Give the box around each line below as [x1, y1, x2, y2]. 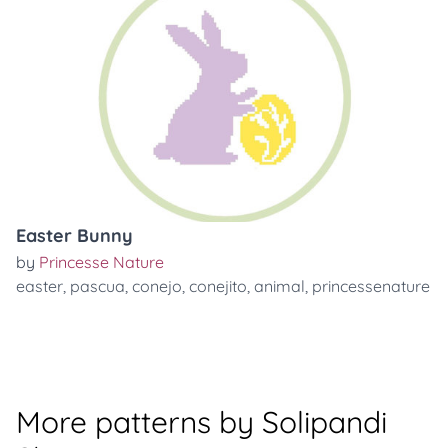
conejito [189, 276, 247, 296]
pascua [70, 276, 125, 296]
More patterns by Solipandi [16, 403, 387, 441]
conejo [132, 276, 182, 296]
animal [254, 276, 305, 296]
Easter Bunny [16, 224, 133, 247]
